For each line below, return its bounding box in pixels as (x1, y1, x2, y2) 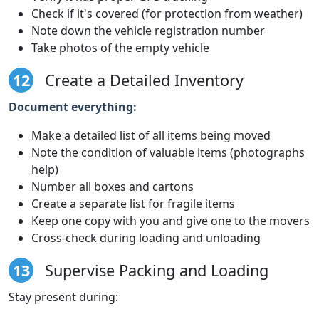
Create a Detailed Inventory (41, 69, 244, 90)
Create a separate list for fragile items (31, 195, 235, 211)
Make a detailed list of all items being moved (31, 127, 271, 143)
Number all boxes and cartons (31, 178, 194, 194)
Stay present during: (9, 288, 118, 305)
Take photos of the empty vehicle (31, 39, 209, 56)
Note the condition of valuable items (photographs (31, 144, 305, 160)
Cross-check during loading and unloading (31, 229, 261, 246)
